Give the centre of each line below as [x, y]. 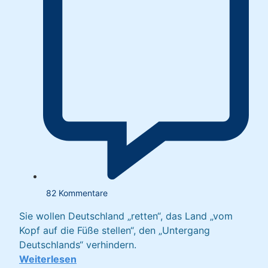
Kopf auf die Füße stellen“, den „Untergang [115, 231]
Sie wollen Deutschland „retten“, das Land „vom [126, 216]
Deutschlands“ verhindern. [78, 245]
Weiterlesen [48, 259]
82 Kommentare [77, 193]
